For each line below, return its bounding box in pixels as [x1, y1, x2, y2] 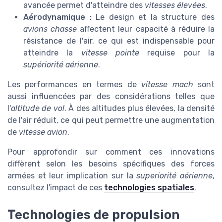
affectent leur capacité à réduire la [77, 24, 215, 34]
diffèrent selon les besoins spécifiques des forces [7, 159, 215, 169]
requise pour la [139, 48, 215, 58]
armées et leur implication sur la [7, 171, 137, 181]
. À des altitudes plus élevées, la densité [64, 104, 215, 113]
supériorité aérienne [23, 60, 98, 70]
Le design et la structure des [91, 12, 215, 22]
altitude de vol [11, 104, 64, 113]
